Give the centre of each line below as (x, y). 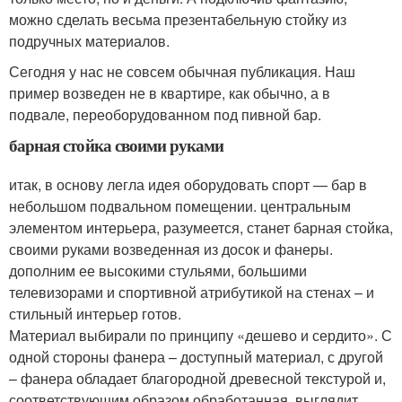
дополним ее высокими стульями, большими (158, 270)
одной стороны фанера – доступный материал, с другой (196, 356)
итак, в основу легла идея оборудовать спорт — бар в (188, 184)
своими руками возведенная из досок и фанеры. (171, 249)
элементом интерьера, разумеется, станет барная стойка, (201, 227)
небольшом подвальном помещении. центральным (180, 205)
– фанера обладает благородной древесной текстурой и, (197, 378)
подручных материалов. (89, 40)
